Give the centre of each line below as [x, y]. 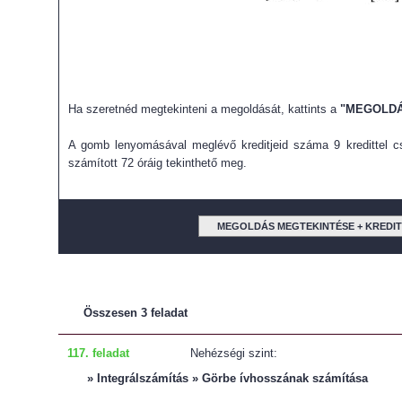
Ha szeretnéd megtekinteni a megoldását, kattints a [204, 109]
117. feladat [98, 353]
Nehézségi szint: [236, 353]
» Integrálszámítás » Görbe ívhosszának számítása [227, 378]
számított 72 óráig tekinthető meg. [157, 163]
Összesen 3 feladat [135, 313]
